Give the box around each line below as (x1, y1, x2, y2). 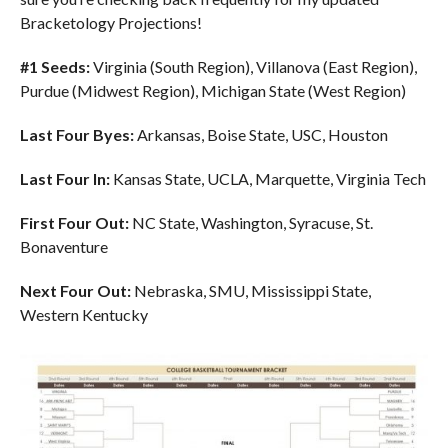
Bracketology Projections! (19, 13, 202, 33)
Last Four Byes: (19, 125, 137, 145)
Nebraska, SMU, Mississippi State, (133, 281, 371, 301)
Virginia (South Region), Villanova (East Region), (92, 57, 417, 77)
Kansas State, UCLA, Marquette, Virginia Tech (112, 169, 426, 189)
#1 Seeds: (19, 57, 93, 77)
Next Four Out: (19, 281, 134, 301)
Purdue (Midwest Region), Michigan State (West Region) (19, 81, 406, 101)
